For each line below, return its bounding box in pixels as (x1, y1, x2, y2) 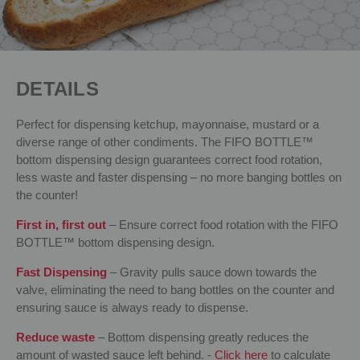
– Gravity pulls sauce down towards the (107, 265, 317, 280)
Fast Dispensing (16, 265, 107, 280)
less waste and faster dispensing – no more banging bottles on (16, 170, 342, 185)
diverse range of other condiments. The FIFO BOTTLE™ (16, 135, 313, 149)
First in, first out (16, 218, 106, 232)
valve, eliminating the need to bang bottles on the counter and (16, 283, 334, 297)
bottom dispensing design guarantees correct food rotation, (16, 153, 322, 167)
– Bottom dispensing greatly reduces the (95, 330, 309, 345)
